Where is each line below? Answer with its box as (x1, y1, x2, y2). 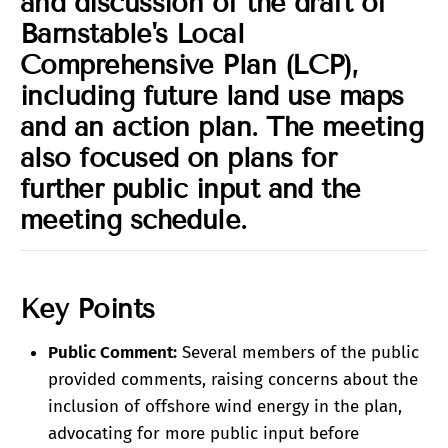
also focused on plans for (20, 142, 337, 175)
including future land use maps (20, 80, 404, 113)
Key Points (20, 293, 155, 326)
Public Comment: (48, 342, 177, 364)
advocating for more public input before (48, 423, 359, 445)
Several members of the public (177, 342, 419, 364)
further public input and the (20, 173, 361, 206)
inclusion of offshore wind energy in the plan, (48, 396, 402, 418)
